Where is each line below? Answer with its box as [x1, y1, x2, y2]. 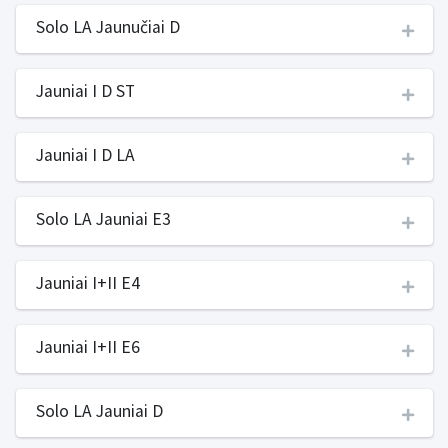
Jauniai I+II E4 [35, 272, 140, 294]
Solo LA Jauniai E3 [35, 208, 171, 230]
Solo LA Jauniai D [35, 400, 163, 422]
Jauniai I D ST [35, 80, 135, 102]
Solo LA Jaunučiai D [35, 16, 180, 38]
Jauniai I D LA [35, 144, 135, 166]
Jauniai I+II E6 [35, 336, 140, 358]
